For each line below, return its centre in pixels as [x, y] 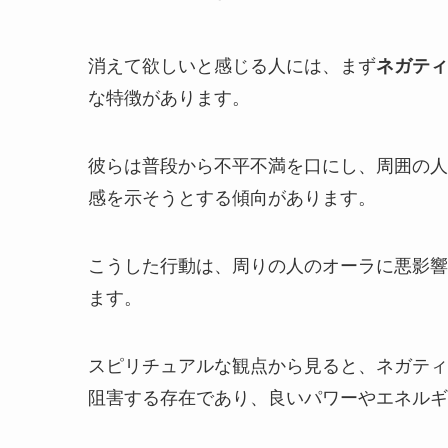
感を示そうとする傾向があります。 [232, 198]
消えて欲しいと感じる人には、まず [232, 66]
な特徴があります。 [169, 98]
